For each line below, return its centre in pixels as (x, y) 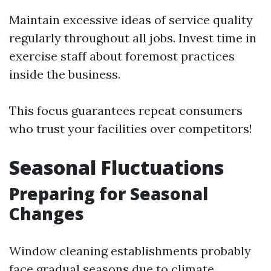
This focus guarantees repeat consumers (126, 110)
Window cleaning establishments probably (130, 251)
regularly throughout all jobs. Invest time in (133, 38)
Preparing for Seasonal (109, 194)
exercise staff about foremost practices (122, 56)
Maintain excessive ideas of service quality (131, 20)
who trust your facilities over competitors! (131, 129)
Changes (47, 214)
